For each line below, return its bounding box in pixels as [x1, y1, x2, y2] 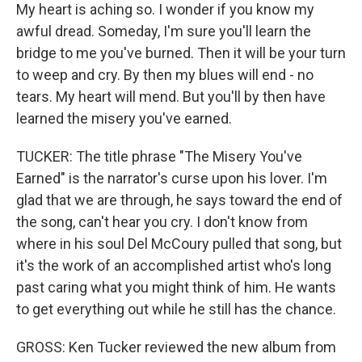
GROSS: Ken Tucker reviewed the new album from [16, 339, 336, 356]
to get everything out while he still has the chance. [16, 301, 336, 318]
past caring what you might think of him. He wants [16, 279, 336, 296]
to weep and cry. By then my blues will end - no [16, 66, 314, 83]
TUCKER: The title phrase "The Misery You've [16, 148, 302, 165]
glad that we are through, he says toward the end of [16, 192, 343, 208]
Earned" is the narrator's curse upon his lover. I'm [16, 170, 327, 187]
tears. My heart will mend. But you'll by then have [16, 88, 326, 105]
